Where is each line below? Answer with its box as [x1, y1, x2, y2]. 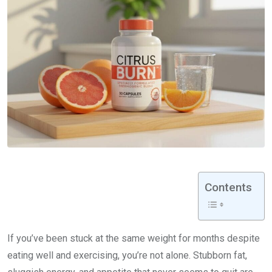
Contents [205, 180, 252, 194]
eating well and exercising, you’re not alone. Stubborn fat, [7, 249, 247, 261]
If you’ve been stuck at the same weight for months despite [7, 232, 260, 244]
